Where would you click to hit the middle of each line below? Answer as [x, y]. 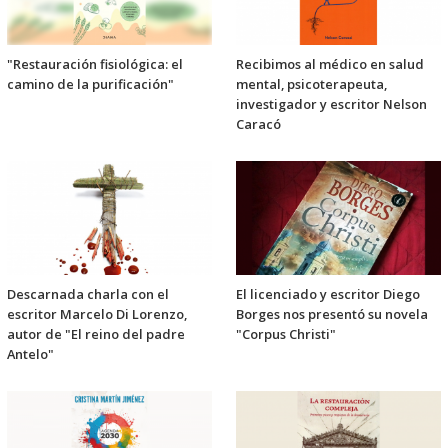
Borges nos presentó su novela [332, 313]
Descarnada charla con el [88, 293]
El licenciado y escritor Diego [328, 293]
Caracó [258, 123]
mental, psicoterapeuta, [311, 83]
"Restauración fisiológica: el [95, 63]
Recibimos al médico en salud [330, 63]
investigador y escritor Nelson [331, 103]
